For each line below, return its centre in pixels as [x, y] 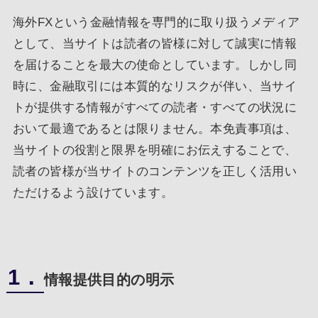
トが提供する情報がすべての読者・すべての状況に [155, 107]
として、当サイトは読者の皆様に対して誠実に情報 [155, 43]
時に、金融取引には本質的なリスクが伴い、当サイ [155, 86]
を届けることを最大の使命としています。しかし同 [155, 65]
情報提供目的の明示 [109, 279]
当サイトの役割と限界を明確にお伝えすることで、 [155, 150]
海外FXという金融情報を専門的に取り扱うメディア [156, 22]
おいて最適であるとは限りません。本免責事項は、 [155, 128]
